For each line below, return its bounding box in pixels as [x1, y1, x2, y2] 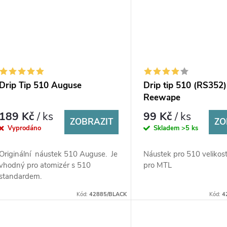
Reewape [143, 91, 181, 103]
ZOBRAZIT [70, 116, 113, 128]
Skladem [154, 124, 182, 133]
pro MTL [143, 160, 174, 170]
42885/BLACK [89, 191, 127, 199]
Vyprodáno [8, 124, 42, 133]
